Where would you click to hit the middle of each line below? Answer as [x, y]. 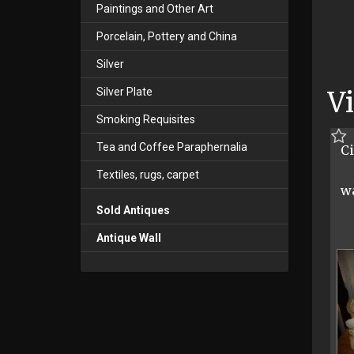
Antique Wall [129, 238]
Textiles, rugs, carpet [148, 175]
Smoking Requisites [146, 119]
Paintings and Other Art [155, 9]
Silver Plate [124, 92]
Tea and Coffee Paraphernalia [172, 147]
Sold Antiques [133, 210]
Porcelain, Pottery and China [167, 36]
